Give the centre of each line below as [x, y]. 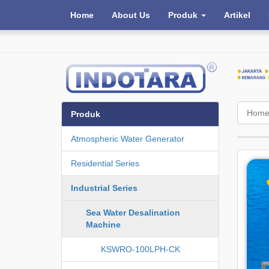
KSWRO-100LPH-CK [141, 249]
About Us [131, 15]
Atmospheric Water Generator [128, 138]
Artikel [237, 15]
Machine [103, 224]
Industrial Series [104, 188]
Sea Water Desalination [133, 212]
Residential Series [105, 163]
